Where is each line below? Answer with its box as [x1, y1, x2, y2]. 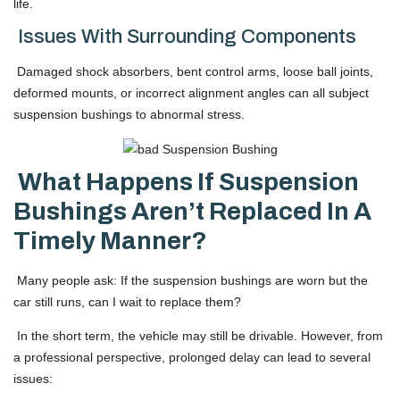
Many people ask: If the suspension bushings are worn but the [13, 272, 368, 287]
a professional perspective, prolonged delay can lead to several [13, 350, 371, 365]
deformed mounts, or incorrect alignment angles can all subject [13, 86, 369, 101]
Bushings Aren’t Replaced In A [13, 196, 371, 225]
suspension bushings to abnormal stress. [13, 107, 245, 122]
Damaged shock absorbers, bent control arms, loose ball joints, [13, 64, 373, 79]
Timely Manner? [13, 226, 207, 254]
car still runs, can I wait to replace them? [13, 294, 241, 309]
